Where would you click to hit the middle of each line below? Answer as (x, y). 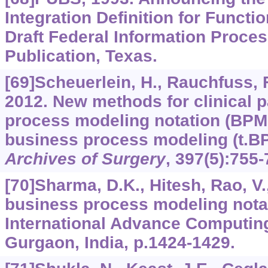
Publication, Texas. (81, 56)
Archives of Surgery (85, 159)
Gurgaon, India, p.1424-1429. (120, 243)
